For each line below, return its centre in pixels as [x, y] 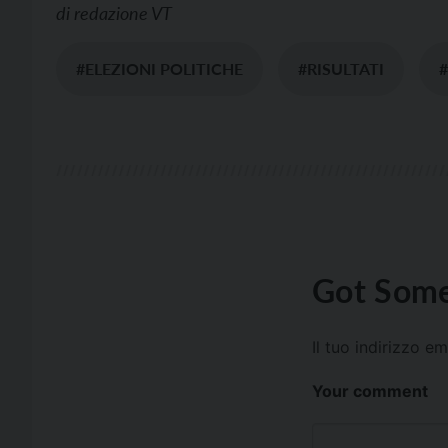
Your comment [370, 390]
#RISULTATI [341, 69]
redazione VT [123, 13]
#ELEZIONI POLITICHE [159, 69]
